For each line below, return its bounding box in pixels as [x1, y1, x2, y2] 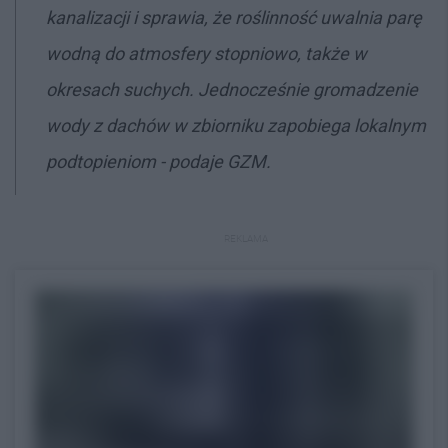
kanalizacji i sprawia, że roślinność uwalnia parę [46, 6, 422, 28]
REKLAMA [224, 232, 268, 244]
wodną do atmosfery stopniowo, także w [46, 42, 367, 64]
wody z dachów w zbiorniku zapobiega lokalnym [46, 114, 426, 136]
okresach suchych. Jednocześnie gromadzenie [46, 78, 418, 100]
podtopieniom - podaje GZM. [46, 150, 271, 172]
